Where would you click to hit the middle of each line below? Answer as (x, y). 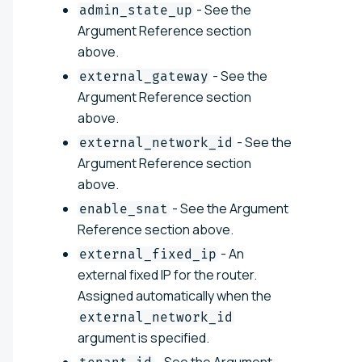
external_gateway (144, 76)
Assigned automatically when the (175, 295)
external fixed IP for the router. (167, 274)
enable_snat (124, 208)
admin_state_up (136, 10)
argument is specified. (143, 337)
